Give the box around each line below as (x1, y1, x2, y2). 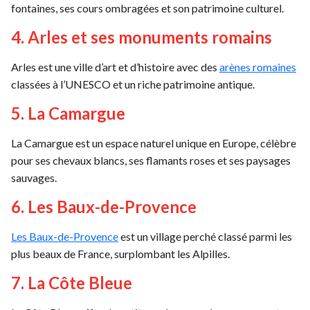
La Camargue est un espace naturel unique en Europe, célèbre (11, 136, 296, 149)
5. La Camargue (11, 102, 125, 123)
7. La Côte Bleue (11, 272, 132, 293)
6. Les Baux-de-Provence (11, 196, 197, 217)
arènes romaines (219, 60, 296, 73)
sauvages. (11, 170, 57, 184)
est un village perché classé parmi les (118, 229, 292, 243)
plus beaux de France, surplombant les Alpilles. (11, 246, 230, 260)
